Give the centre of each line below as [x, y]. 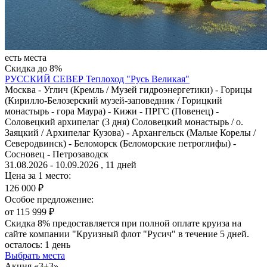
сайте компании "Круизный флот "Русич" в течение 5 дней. [127, 234]
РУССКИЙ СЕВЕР [45, 79]
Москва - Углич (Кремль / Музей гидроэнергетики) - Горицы [128, 89]
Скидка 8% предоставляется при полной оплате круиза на [123, 223]
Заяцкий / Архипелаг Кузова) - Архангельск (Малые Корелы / [130, 132]
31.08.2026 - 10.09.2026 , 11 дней [71, 164]
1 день [56, 244]
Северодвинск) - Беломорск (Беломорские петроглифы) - [120, 143]
